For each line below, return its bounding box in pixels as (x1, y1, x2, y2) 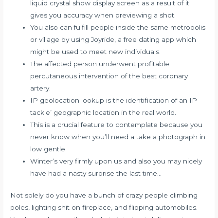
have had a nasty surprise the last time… (30, 169, 162, 177)
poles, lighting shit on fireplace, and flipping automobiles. (10, 203, 198, 212)
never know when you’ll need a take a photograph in (30, 132, 206, 141)
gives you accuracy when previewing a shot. (30, 11, 176, 19)
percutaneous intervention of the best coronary (30, 72, 188, 80)
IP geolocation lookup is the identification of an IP (30, 96, 198, 104)
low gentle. (30, 145, 67, 153)
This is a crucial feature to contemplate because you (30, 120, 203, 128)
